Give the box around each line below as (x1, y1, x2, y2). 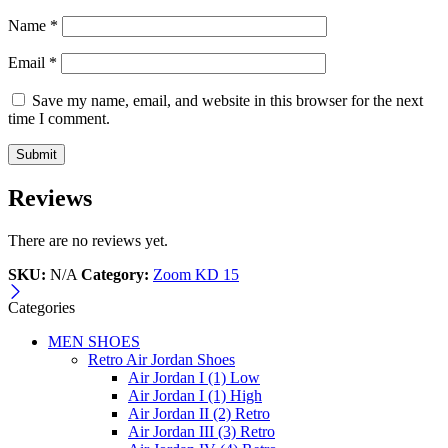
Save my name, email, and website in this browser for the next (32, 91, 423, 109)
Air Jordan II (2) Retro (128, 404, 270, 422)
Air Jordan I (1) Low (128, 368, 260, 386)
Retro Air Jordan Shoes (88, 350, 235, 368)
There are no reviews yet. (8, 231, 168, 249)
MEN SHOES (48, 332, 140, 350)
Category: (81, 265, 149, 283)
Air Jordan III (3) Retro (128, 422, 275, 440)
